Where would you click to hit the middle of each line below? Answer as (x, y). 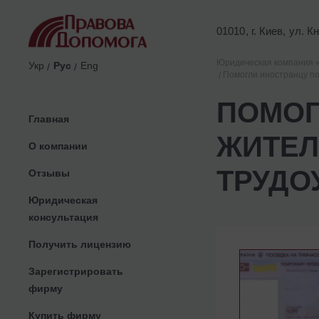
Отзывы (49, 173)
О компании (58, 146)
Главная (49, 119)
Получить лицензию (80, 244)
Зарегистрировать (76, 271)
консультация (63, 217)
